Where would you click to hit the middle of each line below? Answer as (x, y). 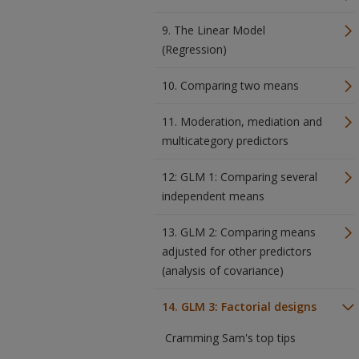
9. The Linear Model (214, 30)
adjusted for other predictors (237, 251)
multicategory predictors (225, 141)
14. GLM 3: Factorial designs (239, 307)
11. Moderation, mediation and (242, 121)
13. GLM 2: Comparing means (239, 232)
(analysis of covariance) (223, 270)
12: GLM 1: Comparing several (240, 177)
